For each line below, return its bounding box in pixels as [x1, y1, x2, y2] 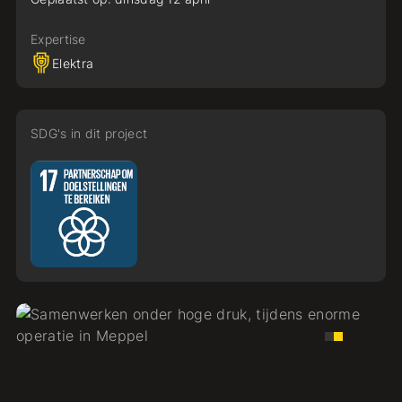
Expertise [30, 31, 86, 47]
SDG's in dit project [30, 126, 148, 141]
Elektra [51, 55, 94, 71]
